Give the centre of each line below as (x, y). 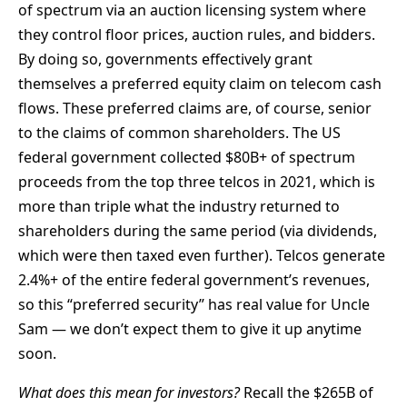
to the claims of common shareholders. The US (179, 133)
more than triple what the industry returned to (179, 207)
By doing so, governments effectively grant (165, 60)
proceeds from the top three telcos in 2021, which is (197, 182)
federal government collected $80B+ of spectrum (187, 158)
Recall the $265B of (307, 393)
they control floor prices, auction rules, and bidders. (197, 35)
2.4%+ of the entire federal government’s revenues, (194, 280)
